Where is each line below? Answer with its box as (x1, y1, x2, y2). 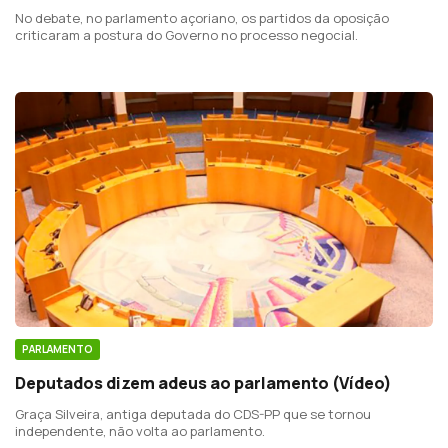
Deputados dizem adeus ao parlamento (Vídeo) (15, 371, 392, 394)
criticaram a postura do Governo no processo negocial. (15, 25, 358, 44)
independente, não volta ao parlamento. (15, 421, 265, 440)
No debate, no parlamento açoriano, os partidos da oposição (15, 8, 389, 27)
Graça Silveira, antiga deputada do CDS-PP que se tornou (15, 404, 371, 423)
